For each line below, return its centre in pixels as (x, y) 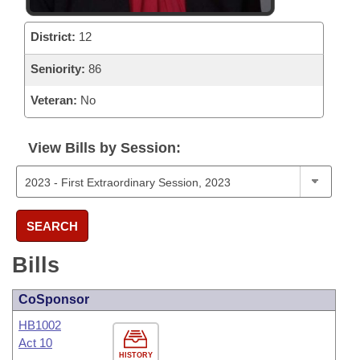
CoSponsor (54, 299)
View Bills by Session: (104, 148)
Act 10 (35, 343)
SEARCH (52, 226)
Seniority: (58, 69)
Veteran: (54, 100)
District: (53, 37)
